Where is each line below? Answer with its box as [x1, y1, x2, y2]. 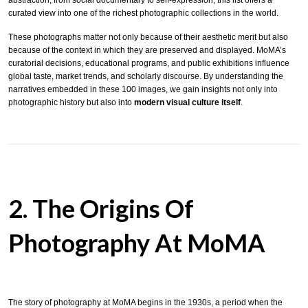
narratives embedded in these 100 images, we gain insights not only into [8, 84, 278, 94]
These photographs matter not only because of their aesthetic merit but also [8, 32, 288, 42]
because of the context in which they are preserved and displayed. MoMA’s [8, 45, 286, 55]
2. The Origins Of [8, 192, 194, 223]
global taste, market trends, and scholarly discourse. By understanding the [8, 71, 283, 81]
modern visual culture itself [134, 97, 241, 107]
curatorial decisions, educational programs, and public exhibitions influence [8, 58, 289, 68]
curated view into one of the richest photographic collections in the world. [8, 8, 278, 19]
